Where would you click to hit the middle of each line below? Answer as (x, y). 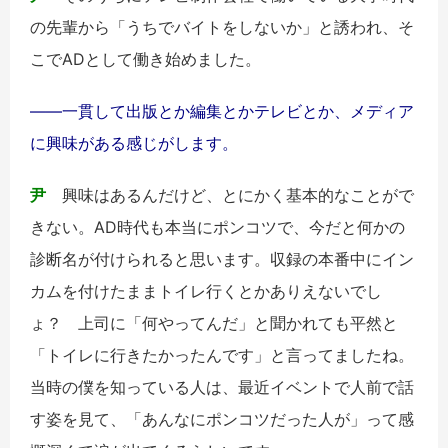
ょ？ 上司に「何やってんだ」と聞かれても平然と (214, 323)
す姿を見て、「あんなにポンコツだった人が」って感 (222, 419)
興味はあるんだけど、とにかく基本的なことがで (230, 195)
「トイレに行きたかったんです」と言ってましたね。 (222, 355)
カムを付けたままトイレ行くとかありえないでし (206, 291)
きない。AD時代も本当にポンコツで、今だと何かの (217, 227)
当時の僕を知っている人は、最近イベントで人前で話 (222, 387)
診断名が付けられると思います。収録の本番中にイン (222, 259)
